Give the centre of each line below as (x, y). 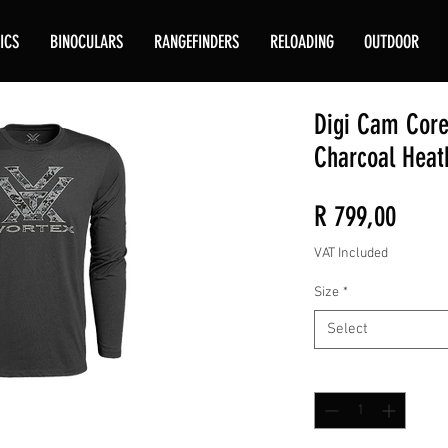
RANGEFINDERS (196, 42)
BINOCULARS (86, 42)
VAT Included (351, 253)
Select (347, 329)
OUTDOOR (391, 42)
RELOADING (301, 42)
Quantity (338, 374)
